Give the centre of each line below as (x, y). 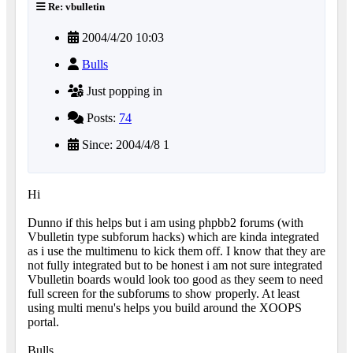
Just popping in (123, 91)
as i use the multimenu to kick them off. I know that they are (176, 251)
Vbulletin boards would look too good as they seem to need (175, 280)
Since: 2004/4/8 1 (124, 145)
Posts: (101, 118)
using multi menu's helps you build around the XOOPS (165, 308)
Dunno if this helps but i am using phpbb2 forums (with (165, 223)
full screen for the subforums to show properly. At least (163, 294)
